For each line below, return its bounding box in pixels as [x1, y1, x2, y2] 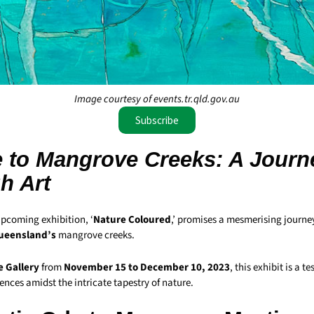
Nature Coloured [93, 212, 171, 228]
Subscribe [135, 114, 179, 128]
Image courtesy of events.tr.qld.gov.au [74, 92, 240, 107]
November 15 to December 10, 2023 [64, 260, 230, 275]
